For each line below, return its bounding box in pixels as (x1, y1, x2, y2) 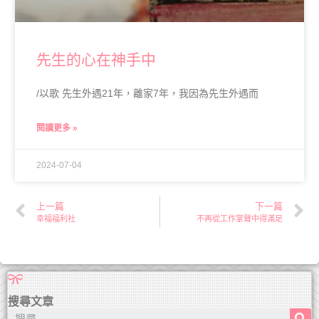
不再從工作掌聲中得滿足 (197, 214, 283, 223)
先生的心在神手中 (36, 51, 156, 68)
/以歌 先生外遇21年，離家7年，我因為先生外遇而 (36, 87, 258, 99)
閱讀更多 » (36, 122, 78, 133)
